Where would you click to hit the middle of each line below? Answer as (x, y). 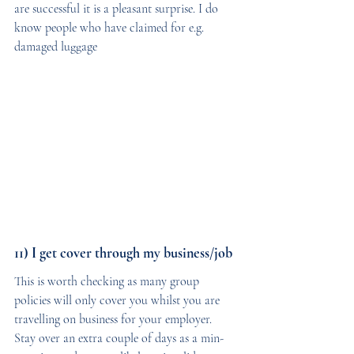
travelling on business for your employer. (115, 320)
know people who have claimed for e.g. (111, 27)
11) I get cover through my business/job (123, 253)
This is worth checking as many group (108, 282)
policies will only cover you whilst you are (119, 301)
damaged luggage (56, 46)
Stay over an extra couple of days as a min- (119, 339)
